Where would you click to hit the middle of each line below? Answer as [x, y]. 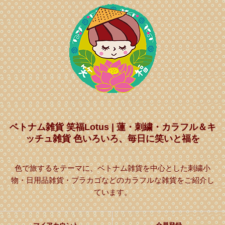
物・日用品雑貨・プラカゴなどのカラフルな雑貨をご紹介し [113, 180]
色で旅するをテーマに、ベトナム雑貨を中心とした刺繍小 [113, 168]
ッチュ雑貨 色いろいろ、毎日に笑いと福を [113, 138]
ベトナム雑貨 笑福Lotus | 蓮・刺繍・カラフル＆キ [113, 127]
